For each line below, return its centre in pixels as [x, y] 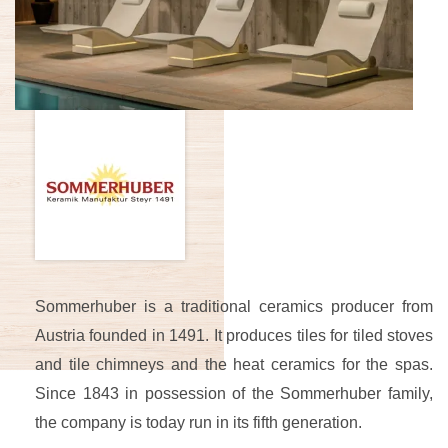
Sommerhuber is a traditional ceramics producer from [234, 307]
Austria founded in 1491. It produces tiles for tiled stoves [234, 336]
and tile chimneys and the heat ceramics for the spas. [234, 365]
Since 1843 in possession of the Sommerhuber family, [234, 394]
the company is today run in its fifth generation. [198, 423]
